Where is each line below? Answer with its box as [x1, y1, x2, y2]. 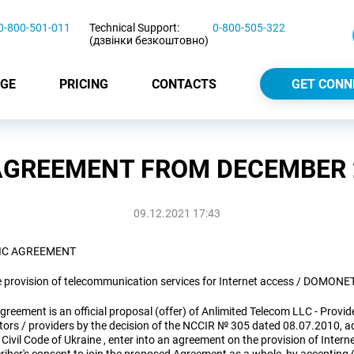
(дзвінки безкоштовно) [89, 34, 209, 47]
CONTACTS [152, 76, 217, 92]
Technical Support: [89, 21, 179, 34]
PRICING [59, 76, 108, 92]
